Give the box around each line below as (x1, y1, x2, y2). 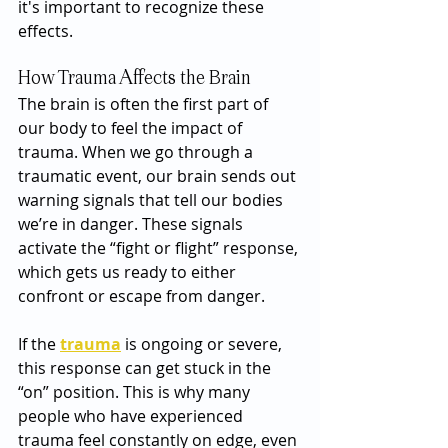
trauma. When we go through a (18, 141, 257, 163)
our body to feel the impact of (18, 117, 246, 139)
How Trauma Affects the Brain (18, 70, 251, 88)
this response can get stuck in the (18, 357, 275, 379)
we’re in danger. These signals (18, 213, 247, 235)
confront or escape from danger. (18, 285, 265, 307)
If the (18, 333, 60, 355)
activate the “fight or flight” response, (18, 237, 302, 259)
